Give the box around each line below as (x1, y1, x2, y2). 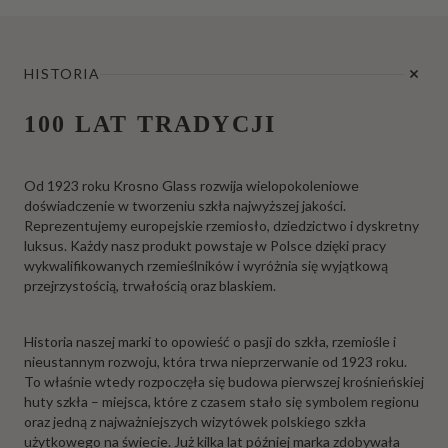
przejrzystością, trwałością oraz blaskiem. (24, 277, 276, 295)
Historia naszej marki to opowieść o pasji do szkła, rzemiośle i (24, 333, 396, 351)
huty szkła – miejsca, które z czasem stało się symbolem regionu (24, 393, 419, 411)
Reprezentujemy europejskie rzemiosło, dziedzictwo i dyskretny (24, 217, 419, 235)
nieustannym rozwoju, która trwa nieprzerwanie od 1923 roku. (24, 353, 407, 371)
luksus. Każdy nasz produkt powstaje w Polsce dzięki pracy (24, 237, 386, 255)
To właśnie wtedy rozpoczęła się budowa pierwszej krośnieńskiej (24, 373, 424, 391)
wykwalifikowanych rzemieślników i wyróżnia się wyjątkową (24, 257, 388, 275)
